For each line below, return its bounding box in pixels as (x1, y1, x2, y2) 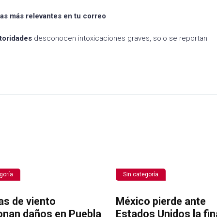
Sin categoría (123, 170, 158, 178)
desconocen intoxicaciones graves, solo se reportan (32, 33, 207, 43)
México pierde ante (115, 195, 206, 207)
